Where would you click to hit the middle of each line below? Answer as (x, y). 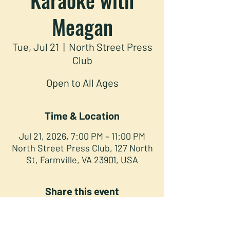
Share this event (82, 191)
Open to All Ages (82, 82)
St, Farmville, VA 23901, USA (82, 159)
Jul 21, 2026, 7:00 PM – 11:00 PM (82, 136)
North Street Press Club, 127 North (82, 148)
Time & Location (82, 115)
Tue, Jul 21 (35, 46)
